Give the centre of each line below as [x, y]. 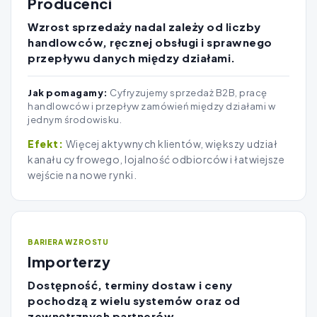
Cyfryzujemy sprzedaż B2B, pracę [188, 93]
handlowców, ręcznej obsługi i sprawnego [150, 42]
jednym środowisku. [75, 120]
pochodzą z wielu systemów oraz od [134, 301]
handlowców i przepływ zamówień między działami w [151, 106]
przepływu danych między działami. [132, 58]
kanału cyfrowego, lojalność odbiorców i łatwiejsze [156, 160]
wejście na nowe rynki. [82, 175]
